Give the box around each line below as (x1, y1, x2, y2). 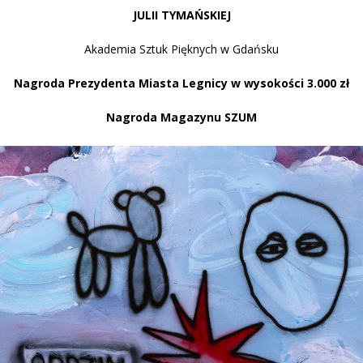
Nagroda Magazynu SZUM (106, 109, 257, 125)
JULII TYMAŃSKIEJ (132, 6, 231, 23)
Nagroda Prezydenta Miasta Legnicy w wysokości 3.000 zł (14, 75, 349, 91)
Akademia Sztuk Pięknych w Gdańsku (84, 41, 279, 57)
